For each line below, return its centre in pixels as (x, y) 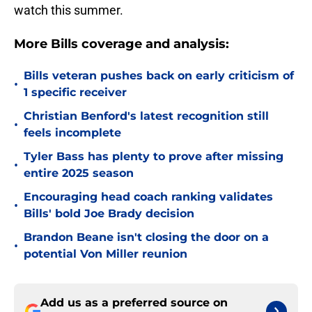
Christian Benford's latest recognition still (146, 116)
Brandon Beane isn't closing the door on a (146, 237)
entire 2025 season (79, 173)
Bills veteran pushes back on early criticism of (159, 76)
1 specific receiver (75, 93)
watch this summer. (69, 10)
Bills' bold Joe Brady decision (109, 214)
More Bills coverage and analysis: (122, 44)
